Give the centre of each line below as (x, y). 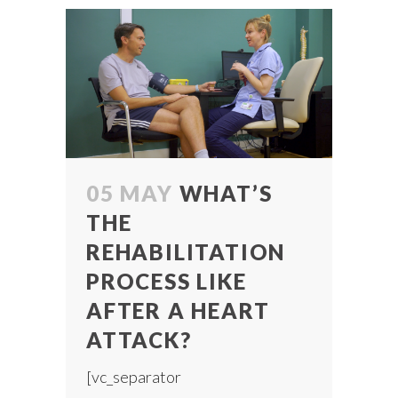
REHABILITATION (186, 252)
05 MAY (130, 194)
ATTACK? (139, 340)
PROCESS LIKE (167, 282)
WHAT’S (226, 194)
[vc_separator (134, 377)
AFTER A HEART (178, 311)
